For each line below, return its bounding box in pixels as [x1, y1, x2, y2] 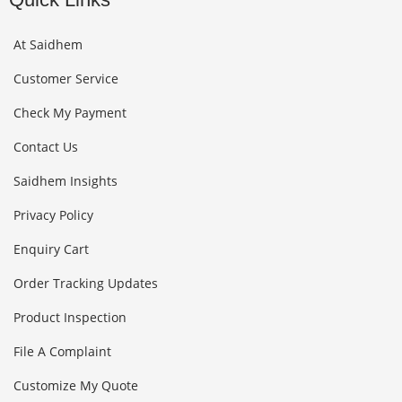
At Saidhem [13, 35, 83, 53]
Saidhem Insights [13, 171, 118, 189]
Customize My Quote [13, 376, 138, 394]
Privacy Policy [13, 205, 93, 223]
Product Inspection [13, 308, 127, 326]
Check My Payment [13, 103, 127, 121]
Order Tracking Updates [13, 274, 158, 292]
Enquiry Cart [13, 240, 89, 258]
